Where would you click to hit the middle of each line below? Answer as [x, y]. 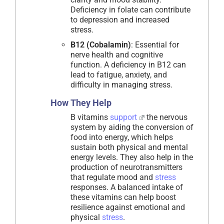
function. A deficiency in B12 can [128, 65]
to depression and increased [120, 20]
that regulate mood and [113, 177]
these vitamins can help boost [123, 197]
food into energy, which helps [122, 137]
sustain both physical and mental [129, 147]
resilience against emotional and [128, 207]
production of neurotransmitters [126, 167]
